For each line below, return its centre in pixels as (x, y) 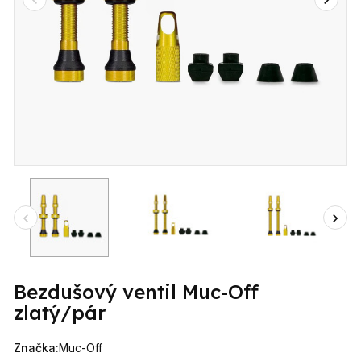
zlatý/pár (60, 313)
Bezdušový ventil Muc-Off (137, 292)
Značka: (37, 348)
